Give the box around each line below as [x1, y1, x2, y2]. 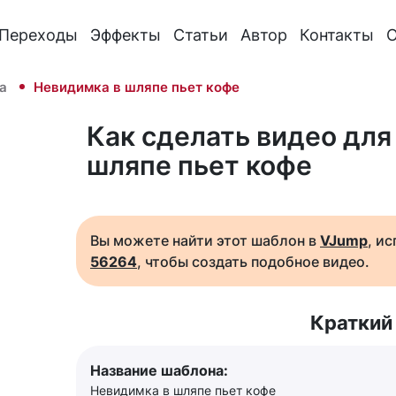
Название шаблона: [90, 362, 228, 379]
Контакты [300, 25, 375, 44]
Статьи [173, 25, 229, 44]
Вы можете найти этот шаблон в [90, 232, 320, 249]
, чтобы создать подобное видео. [137, 253, 369, 270]
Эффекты [90, 25, 162, 44]
